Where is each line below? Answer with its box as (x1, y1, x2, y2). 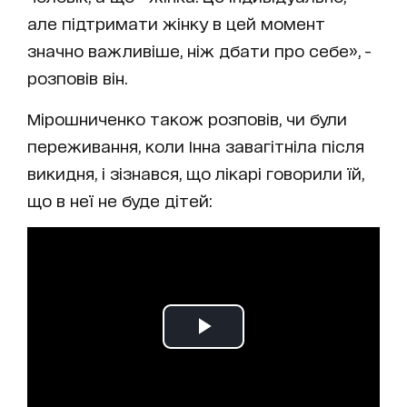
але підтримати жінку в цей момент (27, 14, 325, 33)
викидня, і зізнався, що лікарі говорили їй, (27, 164, 364, 183)
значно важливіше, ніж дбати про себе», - (27, 41, 371, 60)
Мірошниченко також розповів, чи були (27, 109, 347, 128)
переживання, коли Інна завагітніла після (27, 136, 364, 155)
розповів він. (27, 68, 127, 87)
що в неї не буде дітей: (27, 191, 213, 210)
